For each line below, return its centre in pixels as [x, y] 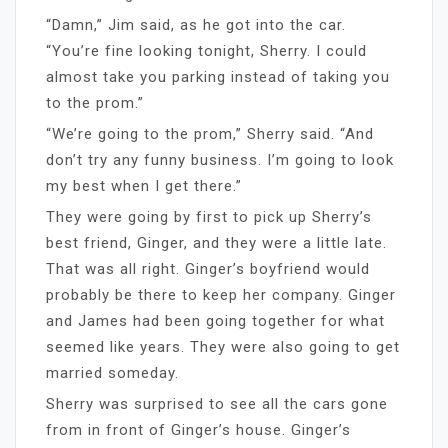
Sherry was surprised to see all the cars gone [217, 403]
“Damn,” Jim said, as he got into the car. [196, 24]
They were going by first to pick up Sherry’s [209, 216]
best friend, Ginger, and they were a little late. [216, 242]
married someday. [112, 372]
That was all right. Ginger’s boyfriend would [208, 268]
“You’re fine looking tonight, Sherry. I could [206, 50]
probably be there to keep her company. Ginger [221, 294]
